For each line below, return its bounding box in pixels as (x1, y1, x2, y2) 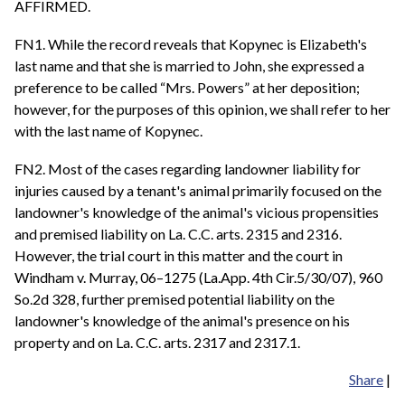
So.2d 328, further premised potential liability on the (14, 289, 334, 307)
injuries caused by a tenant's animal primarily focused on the (14, 181, 381, 199)
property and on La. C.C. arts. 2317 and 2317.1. (14, 333, 300, 351)
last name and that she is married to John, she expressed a (14, 56, 364, 74)
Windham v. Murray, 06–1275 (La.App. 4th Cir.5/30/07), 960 (14, 268, 382, 286)
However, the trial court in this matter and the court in (14, 246, 343, 264)
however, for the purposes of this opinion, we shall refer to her (14, 99, 391, 118)
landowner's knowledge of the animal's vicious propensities (14, 202, 379, 221)
